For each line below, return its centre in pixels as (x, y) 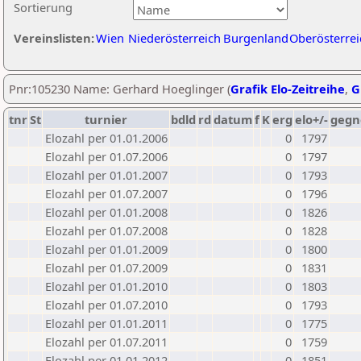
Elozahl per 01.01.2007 (106, 175)
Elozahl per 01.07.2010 (106, 305)
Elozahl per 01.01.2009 (106, 249)
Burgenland (256, 38)
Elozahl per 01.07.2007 (106, 193)
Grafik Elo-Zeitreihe (288, 89)
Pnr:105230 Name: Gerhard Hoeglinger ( (120, 89)
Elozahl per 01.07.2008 (106, 230)
